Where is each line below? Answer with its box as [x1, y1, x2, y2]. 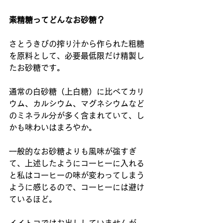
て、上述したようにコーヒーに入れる [9, 159, 144, 167]
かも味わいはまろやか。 [9, 123, 97, 131]
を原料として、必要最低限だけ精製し [9, 52, 144, 60]
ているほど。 [9, 195, 57, 203]
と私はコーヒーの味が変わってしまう [9, 171, 144, 179]
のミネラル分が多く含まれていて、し [9, 111, 144, 119]
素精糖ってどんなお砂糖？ [9, 16, 105, 24]
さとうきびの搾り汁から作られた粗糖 [9, 40, 144, 48]
